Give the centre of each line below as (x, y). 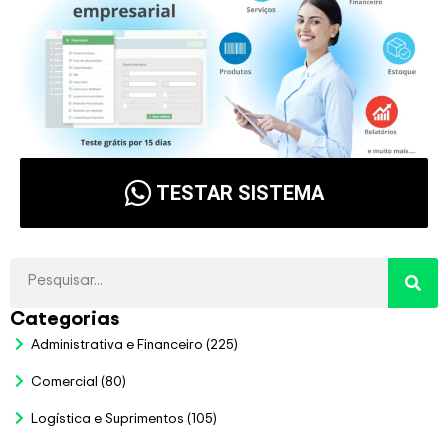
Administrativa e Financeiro (117, 344)
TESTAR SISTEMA (239, 193)
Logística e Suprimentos (107, 418)
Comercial (64, 381)
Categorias (64, 318)
